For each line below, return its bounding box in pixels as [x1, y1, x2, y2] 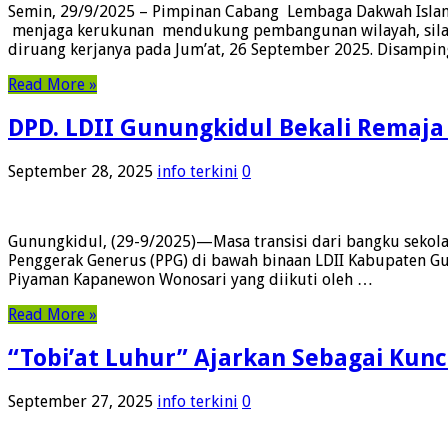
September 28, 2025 [8, 162, 153, 182]
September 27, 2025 [8, 391, 153, 411]
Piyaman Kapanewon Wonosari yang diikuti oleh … [8, 270, 373, 290]
